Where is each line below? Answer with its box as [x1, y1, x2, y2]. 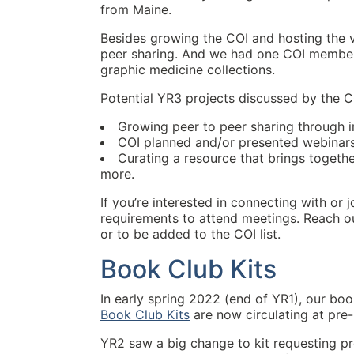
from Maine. [100, 2, 171, 17]
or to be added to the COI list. [100, 226, 281, 242]
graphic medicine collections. [100, 62, 275, 77]
